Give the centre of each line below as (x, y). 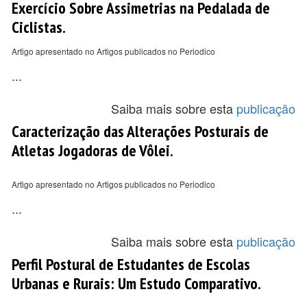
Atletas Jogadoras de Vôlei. (93, 150)
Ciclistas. (39, 27)
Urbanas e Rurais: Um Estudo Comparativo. (136, 283)
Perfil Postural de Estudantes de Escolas (131, 264)
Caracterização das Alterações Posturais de (140, 131)
